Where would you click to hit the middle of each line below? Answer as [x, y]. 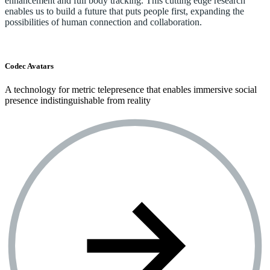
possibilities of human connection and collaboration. [103, 22]
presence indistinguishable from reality [78, 101]
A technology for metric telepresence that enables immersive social [131, 90]
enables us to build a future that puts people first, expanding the [124, 11]
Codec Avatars [29, 66]
